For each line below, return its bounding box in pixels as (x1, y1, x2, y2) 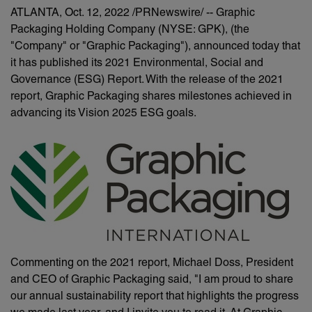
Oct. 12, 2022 (65, 8, 130, 19)
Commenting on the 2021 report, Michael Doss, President (10, 258, 293, 269)
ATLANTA (10, 8, 59, 19)
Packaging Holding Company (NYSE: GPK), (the (10, 25, 249, 36)
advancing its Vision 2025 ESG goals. (10, 109, 196, 119)
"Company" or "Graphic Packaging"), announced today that (10, 42, 300, 52)
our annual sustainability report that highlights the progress (10, 292, 299, 302)
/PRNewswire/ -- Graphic (130, 8, 255, 19)
